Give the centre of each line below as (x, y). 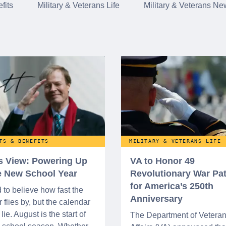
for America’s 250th (172, 186)
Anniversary (156, 199)
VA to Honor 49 (162, 161)
